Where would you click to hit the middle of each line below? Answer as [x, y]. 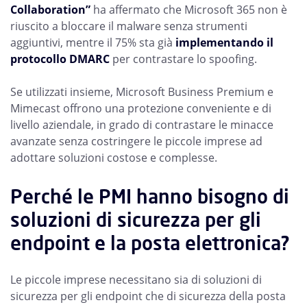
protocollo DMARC [60, 59]
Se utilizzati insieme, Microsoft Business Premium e [142, 92]
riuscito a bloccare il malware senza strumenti [129, 26]
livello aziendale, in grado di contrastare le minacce [142, 125]
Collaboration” [50, 10]
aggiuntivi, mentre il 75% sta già [93, 42]
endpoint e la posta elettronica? [150, 243]
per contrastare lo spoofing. [185, 59]
